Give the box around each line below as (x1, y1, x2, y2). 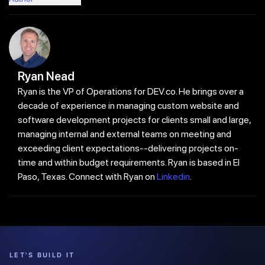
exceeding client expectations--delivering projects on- (18, 142, 238, 154)
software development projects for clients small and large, (18, 114, 251, 125)
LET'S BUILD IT (9, 250, 75, 259)
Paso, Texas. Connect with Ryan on (18, 170, 157, 182)
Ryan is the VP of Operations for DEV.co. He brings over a (18, 85, 244, 97)
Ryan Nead (18, 69, 75, 83)
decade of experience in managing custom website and (18, 99, 239, 111)
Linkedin (157, 170, 190, 182)
